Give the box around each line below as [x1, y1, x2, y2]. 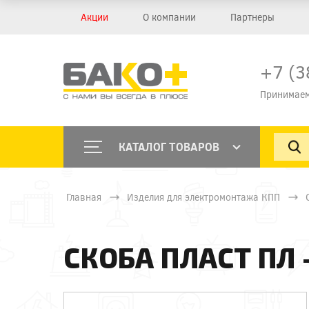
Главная [66, 190, 101, 203]
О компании [143, 10, 196, 23]
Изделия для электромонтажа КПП [127, 190, 280, 203]
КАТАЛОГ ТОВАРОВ [119, 139, 220, 154]
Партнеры [230, 10, 275, 23]
